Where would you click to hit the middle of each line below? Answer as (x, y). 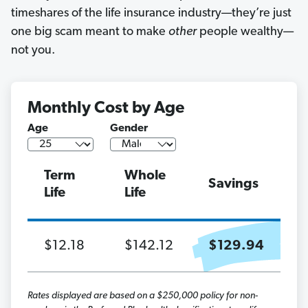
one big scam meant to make (90, 32)
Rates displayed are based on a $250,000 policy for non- (143, 296)
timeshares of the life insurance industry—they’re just (151, 14)
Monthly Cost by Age (106, 109)
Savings (233, 185)
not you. (33, 51)
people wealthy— (245, 32)
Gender (129, 129)
